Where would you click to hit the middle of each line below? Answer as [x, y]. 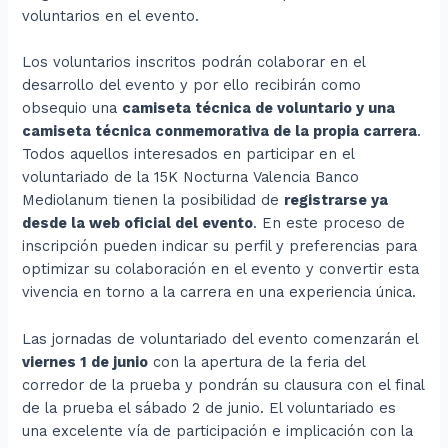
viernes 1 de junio [85, 361]
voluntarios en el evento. [111, 16]
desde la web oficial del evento [138, 223]
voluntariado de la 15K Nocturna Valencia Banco [191, 177]
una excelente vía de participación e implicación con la [218, 430]
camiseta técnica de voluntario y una [259, 108]
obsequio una [72, 108]
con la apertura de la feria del [257, 361]
